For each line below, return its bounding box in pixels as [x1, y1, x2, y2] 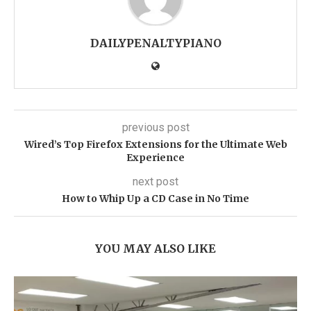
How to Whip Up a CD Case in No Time [62, 192, 249, 205]
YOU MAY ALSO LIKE [95, 242, 216, 255]
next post [133, 175, 178, 188]
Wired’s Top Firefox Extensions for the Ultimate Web [24, 138, 287, 151]
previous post [121, 121, 190, 134]
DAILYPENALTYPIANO [90, 36, 221, 50]
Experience [126, 151, 185, 164]
